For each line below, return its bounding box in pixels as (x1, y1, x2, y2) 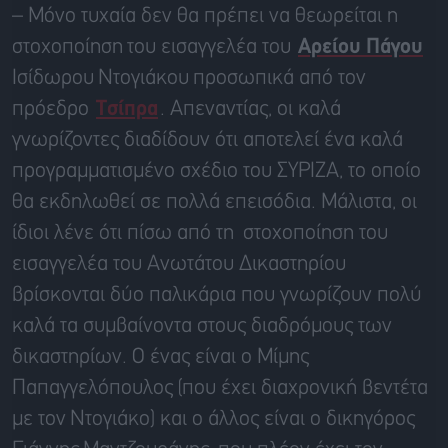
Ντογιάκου (98, 68, 189, 88)
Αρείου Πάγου (298, 37, 423, 57)
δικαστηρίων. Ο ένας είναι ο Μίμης (12, 347, 309, 367)
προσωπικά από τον (189, 68, 366, 88)
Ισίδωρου (12, 68, 98, 88)
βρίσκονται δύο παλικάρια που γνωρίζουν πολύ (12, 285, 422, 305)
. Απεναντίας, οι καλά (160, 99, 341, 119)
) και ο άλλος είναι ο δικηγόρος (150, 409, 415, 429)
